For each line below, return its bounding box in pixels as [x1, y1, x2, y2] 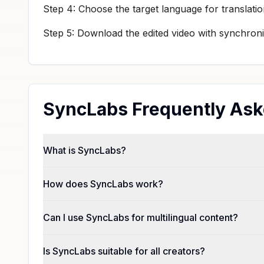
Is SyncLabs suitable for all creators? [43, 245, 205, 257]
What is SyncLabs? [43, 144, 126, 156]
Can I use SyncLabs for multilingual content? [43, 211, 238, 223]
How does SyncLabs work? [43, 177, 163, 190]
